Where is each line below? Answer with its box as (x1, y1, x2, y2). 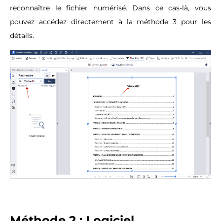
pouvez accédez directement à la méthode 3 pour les (10, 17, 211, 27)
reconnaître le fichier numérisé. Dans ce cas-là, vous (10, 3, 211, 13)
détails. (10, 31, 34, 40)
